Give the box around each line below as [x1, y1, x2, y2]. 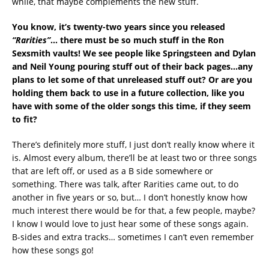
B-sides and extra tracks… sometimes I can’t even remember [12, 231, 254, 243]
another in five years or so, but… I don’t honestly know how [12, 191, 247, 203]
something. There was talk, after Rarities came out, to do [12, 178, 238, 190]
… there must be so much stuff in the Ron [50, 34, 224, 46]
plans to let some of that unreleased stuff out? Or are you [12, 73, 252, 85]
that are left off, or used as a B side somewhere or [12, 165, 213, 177]
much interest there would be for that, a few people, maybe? [12, 204, 255, 216]
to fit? [12, 113, 37, 125]
